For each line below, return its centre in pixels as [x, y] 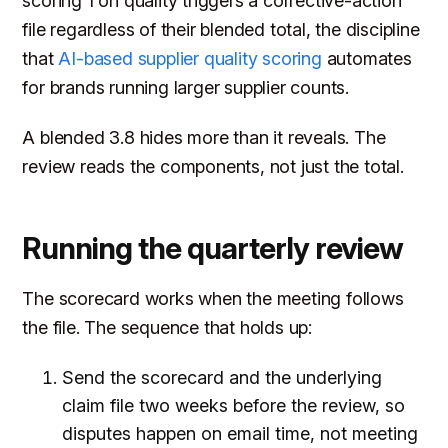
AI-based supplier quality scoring [190, 58]
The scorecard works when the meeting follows [213, 299]
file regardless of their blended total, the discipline [221, 29]
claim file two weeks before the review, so [234, 406]
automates [366, 58]
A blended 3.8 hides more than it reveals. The [204, 138]
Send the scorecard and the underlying [222, 378]
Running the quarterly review [213, 248]
